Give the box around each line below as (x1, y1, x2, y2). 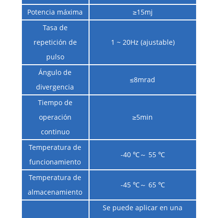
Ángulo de (38, 68, 72, 77)
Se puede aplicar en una (103, 203, 183, 213)
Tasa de (42, 23, 68, 33)
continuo (40, 127, 70, 137)
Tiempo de (37, 98, 73, 108)
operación (38, 112, 72, 122)
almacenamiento (28, 187, 83, 197)
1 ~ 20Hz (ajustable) (110, 37, 175, 47)
